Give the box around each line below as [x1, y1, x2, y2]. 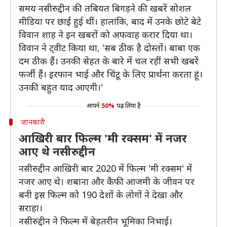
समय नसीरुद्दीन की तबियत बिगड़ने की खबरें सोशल [19, 2, 191, 14]
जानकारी [20, 117, 45, 127]
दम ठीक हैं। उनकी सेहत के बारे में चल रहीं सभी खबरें [19, 55, 199, 67]
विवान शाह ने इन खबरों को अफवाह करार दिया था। [19, 28, 193, 41]
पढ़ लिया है [116, 101, 141, 110]
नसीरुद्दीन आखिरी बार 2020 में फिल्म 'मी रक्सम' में [19, 162, 192, 174]
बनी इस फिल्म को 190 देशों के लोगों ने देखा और [19, 188, 183, 201]
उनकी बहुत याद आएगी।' [19, 81, 103, 93]
